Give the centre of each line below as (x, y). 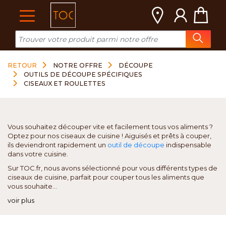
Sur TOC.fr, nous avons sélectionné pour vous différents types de (112, 168)
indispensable (188, 145)
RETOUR (22, 65)
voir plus (21, 200)
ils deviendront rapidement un (58, 145)
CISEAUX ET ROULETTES (65, 83)
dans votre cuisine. (38, 154)
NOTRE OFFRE (78, 65)
